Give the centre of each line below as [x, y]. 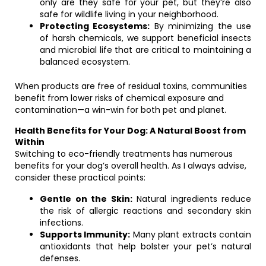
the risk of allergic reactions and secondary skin [145, 211]
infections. [61, 223]
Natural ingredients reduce [191, 199]
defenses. [60, 258]
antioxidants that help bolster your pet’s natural [145, 246]
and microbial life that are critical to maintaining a [145, 50]
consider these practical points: [80, 178]
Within [30, 142]
